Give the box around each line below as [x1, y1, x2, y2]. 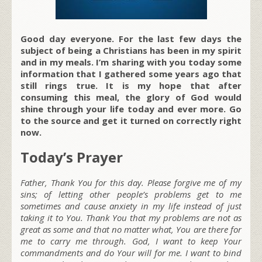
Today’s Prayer [20, 147, 123, 167]
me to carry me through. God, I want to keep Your [20, 235, 242, 247]
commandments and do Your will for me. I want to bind [20, 246, 242, 258]
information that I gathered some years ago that [20, 67, 242, 80]
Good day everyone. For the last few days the [20, 32, 242, 44]
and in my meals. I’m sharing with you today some [20, 56, 242, 68]
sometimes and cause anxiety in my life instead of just [20, 199, 242, 212]
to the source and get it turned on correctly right [20, 114, 242, 126]
